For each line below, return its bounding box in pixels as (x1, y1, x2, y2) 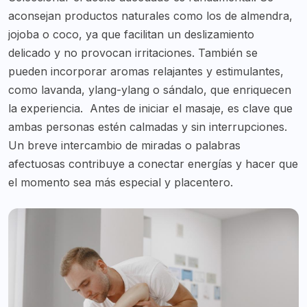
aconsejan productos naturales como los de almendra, (8, 9, 293, 23)
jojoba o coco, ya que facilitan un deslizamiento (8, 27, 254, 42)
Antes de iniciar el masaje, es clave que (90, 101, 293, 116)
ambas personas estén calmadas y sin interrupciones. (8, 120, 287, 134)
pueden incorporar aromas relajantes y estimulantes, (8, 64, 284, 79)
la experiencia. (8, 101, 83, 116)
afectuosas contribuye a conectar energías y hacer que (8, 157, 298, 171)
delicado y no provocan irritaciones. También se (8, 46, 258, 60)
